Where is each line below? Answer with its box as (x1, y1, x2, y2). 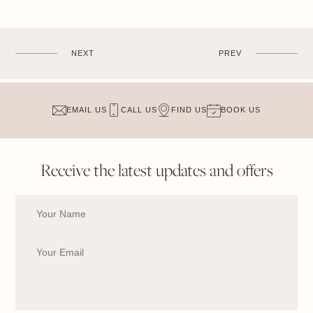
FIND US (171, 105, 207, 115)
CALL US (121, 105, 157, 115)
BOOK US (221, 105, 261, 115)
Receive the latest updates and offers (40, 157, 273, 182)
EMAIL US (66, 105, 107, 115)
